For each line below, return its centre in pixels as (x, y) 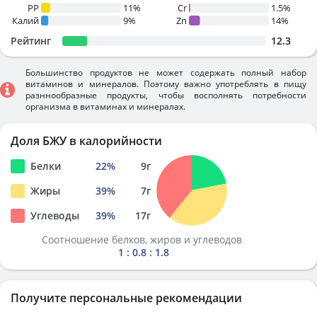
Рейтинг (31, 41)
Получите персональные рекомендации (126, 298)
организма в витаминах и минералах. (105, 106)
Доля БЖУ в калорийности (86, 141)
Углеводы (55, 215)
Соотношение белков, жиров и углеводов (143, 240)
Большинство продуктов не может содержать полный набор (166, 73)
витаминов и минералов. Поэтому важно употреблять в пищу (166, 84)
